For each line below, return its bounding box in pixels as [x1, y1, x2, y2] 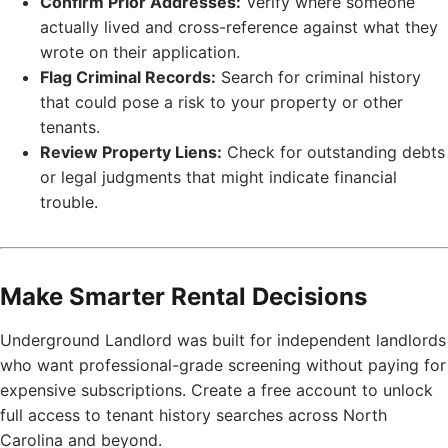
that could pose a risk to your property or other [40, 92, 403, 113]
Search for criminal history [216, 67, 421, 88]
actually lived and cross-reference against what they [40, 17, 438, 38]
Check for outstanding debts [222, 142, 445, 163]
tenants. [40, 117, 100, 138]
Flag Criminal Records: [40, 67, 216, 88]
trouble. [40, 192, 98, 213]
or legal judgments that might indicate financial [40, 167, 397, 188]
